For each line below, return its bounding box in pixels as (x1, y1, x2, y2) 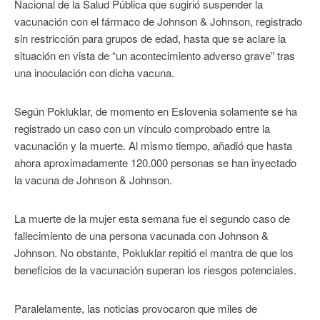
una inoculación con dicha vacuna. (14, 64, 174, 80)
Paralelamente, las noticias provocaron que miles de (14, 300, 257, 316)
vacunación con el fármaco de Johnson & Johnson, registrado (14, 13, 302, 29)
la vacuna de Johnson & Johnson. (14, 171, 172, 187)
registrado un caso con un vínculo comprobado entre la (14, 120, 270, 136)
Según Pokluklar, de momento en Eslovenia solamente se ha (14, 103, 297, 119)
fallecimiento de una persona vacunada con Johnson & (14, 227, 269, 243)
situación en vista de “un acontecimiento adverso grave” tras (14, 47, 295, 63)
